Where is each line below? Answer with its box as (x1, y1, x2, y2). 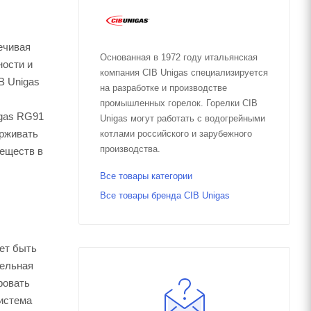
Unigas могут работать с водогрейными (100, 112, 265, 124)
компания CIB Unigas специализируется (100, 67, 268, 78)
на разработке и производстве (100, 82, 227, 93)
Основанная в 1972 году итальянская (100, 51, 258, 62)
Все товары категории (100, 170, 192, 181)
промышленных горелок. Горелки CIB (100, 97, 258, 108)
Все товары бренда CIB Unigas (100, 190, 230, 201)
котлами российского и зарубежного (100, 128, 252, 139)
